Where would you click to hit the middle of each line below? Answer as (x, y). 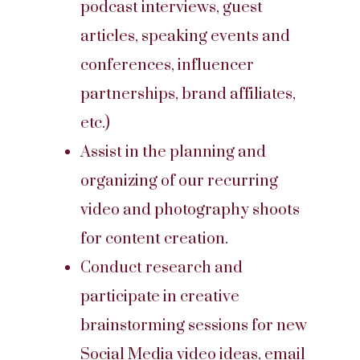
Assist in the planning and (173, 152)
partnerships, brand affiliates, (188, 94)
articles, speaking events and (185, 37)
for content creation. (154, 239)
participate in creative (160, 297)
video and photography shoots (190, 210)
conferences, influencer (167, 65)
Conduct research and (162, 268)
